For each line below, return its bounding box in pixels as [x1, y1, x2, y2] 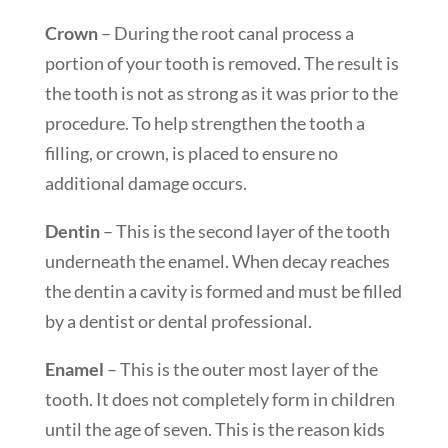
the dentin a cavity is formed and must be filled [44, 279, 402, 302]
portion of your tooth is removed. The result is [44, 51, 399, 74]
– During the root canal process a [97, 21, 354, 44]
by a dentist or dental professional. [44, 309, 312, 332]
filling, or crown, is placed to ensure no [44, 141, 338, 164]
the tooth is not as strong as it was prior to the [44, 81, 398, 104]
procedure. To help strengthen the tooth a [44, 111, 365, 134]
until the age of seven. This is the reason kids [44, 417, 385, 440]
